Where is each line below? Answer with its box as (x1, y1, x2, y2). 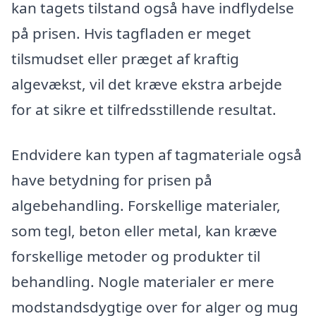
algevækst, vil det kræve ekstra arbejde (11, 74, 282, 95)
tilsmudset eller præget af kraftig (11, 49, 239, 69)
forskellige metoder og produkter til (11, 246, 260, 267)
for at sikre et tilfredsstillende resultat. (11, 99, 276, 120)
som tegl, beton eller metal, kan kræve (11, 221, 277, 241)
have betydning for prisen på (11, 170, 212, 190)
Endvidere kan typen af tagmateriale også (11, 145, 302, 165)
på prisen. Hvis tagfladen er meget (11, 23, 251, 44)
